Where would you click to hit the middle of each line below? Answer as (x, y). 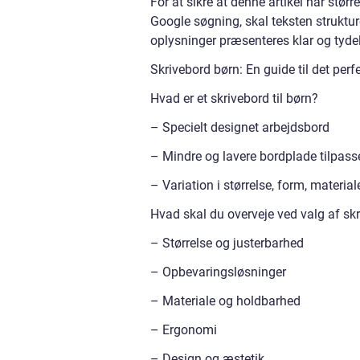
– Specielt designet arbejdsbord (240, 128)
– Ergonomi (184, 330)
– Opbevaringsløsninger (218, 272)
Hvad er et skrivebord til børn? (234, 99)
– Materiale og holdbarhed (225, 301)
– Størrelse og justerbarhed (227, 243)
